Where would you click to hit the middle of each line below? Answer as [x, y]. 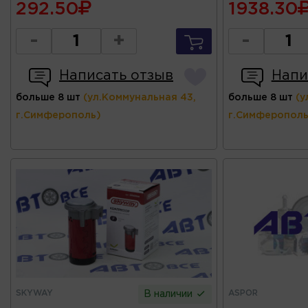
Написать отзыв [116, 76]
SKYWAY [34, 294]
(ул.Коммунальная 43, [140, 98]
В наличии [170, 295]
